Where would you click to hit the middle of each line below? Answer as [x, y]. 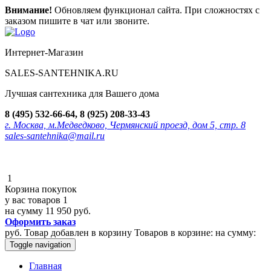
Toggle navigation [40, 245]
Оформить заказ [40, 222]
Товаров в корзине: [174, 233]
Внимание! [28, 10]
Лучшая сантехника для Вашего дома [82, 93]
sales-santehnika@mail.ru [55, 136]
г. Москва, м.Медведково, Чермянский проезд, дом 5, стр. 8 [125, 125]
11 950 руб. [68, 211]
